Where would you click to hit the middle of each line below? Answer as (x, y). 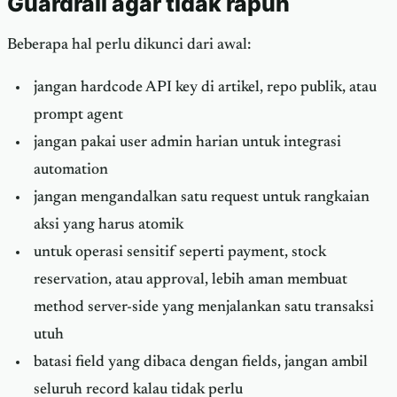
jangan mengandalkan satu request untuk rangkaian (201, 198)
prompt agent (78, 116)
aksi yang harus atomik (108, 226)
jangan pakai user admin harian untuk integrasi (187, 143)
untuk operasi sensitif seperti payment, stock (179, 253)
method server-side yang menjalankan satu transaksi (203, 308)
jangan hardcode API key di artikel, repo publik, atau (205, 88)
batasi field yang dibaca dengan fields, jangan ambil (200, 363)
